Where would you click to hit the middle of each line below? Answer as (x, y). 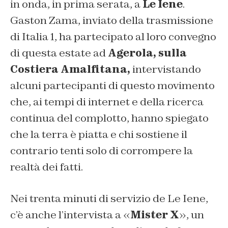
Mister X (155, 215)
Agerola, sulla (147, 53)
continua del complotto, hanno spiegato (109, 118)
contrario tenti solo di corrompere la (102, 150)
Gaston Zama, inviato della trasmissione (112, 20)
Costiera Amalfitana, (70, 69)
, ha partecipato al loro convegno (135, 36)
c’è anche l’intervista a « (70, 215)
